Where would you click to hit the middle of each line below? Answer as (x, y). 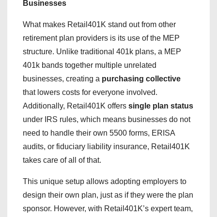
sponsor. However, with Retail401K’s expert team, (108, 209)
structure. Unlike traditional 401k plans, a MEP (102, 52)
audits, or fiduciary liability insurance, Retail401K (106, 147)
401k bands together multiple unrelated (90, 65)
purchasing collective (141, 79)
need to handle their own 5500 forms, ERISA (99, 133)
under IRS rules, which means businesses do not (107, 119)
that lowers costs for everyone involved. (90, 92)
